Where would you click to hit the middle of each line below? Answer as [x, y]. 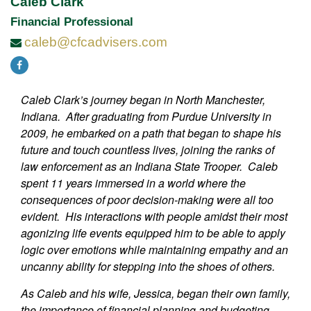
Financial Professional [72, 22]
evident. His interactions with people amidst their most [154, 216]
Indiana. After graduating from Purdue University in [146, 116]
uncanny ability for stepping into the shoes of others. [148, 266]
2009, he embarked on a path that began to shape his [151, 133]
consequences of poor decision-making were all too [147, 200]
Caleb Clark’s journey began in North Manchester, [143, 100]
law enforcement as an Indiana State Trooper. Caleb [149, 166]
